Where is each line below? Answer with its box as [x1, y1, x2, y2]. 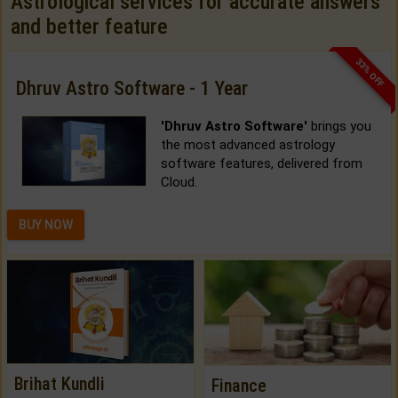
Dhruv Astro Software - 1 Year [16, 77, 248, 100]
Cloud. [160, 174, 197, 191]
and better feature [11, 14, 168, 40]
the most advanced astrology [160, 137, 335, 154]
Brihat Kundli [14, 372, 105, 394]
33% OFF [354, 56, 386, 89]
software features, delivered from [160, 155, 362, 172]
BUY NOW [19, 218, 73, 233]
